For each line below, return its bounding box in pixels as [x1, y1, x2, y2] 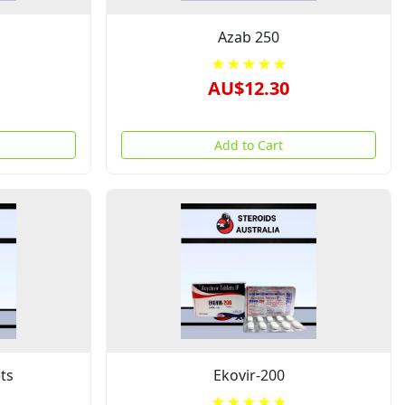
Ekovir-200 [212, 365, 285, 385]
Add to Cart [214, 137, 284, 154]
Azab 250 [218, 27, 280, 47]
